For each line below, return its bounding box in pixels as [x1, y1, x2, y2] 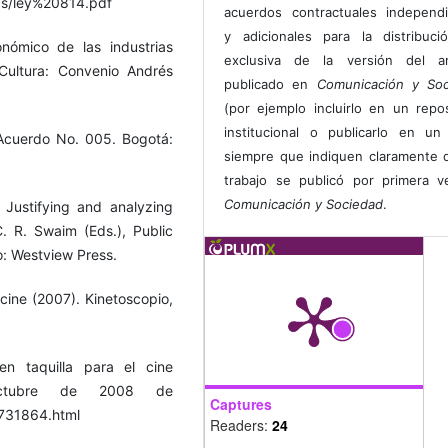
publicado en [224, 76, 317, 93]
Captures [210, 394, 272, 415]
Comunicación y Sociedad [224, 196, 384, 213]
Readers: [210, 415, 272, 436]
